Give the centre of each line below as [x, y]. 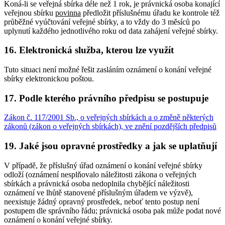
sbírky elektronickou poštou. [49, 79]
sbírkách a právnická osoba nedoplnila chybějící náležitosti [97, 183]
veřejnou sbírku [30, 13]
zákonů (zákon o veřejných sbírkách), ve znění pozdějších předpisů [110, 127]
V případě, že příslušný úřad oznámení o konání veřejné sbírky [103, 165]
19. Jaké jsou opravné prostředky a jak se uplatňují [110, 146]
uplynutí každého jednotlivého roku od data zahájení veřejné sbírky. [111, 31]
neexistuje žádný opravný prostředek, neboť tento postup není [102, 201]
